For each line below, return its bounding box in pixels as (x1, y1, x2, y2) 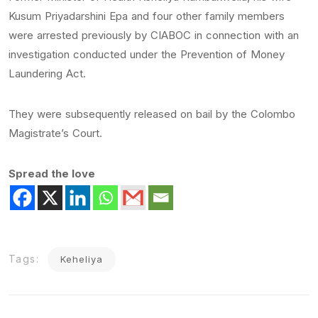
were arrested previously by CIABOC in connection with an (9, 28, 299, 43)
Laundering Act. (9, 67, 86, 81)
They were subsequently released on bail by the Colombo (9, 107, 295, 121)
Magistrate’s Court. (9, 126, 102, 141)
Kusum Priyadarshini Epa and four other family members (9, 9, 285, 23)
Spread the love (9, 167, 95, 181)
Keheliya (60, 253, 104, 265)
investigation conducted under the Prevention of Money (9, 48, 285, 62)
